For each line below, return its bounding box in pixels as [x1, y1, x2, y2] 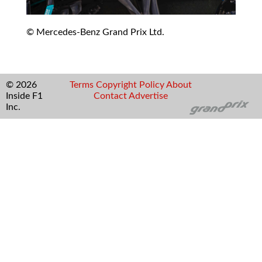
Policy [139, 80, 165, 90]
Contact [94, 91, 127, 101]
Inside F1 [6, 91, 43, 101]
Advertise [129, 91, 168, 101]
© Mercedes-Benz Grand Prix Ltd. [26, 27, 164, 37]
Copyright [96, 80, 137, 90]
